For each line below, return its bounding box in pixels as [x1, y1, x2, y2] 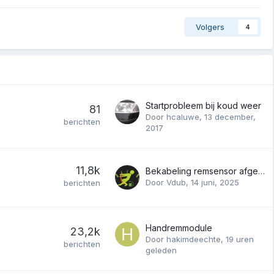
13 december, [204, 111, 256, 122]
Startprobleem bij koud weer [146, 100, 261, 111]
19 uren [226, 234, 254, 244]
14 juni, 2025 [191, 177, 239, 187]
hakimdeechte [166, 234, 221, 244]
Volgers [196, 21, 224, 32]
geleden [146, 245, 177, 255]
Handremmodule [146, 222, 212, 233]
